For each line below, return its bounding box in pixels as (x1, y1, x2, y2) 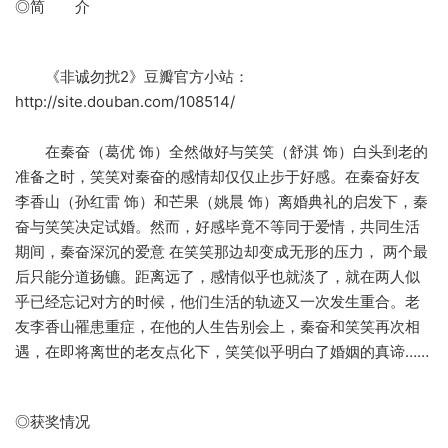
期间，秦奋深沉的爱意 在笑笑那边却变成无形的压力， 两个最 (15, 242, 428, 262)
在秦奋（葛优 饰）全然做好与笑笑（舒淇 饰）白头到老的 (15, 142, 428, 162)
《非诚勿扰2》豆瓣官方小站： (15, 67, 249, 87)
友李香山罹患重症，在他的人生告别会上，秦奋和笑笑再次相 (15, 317, 420, 337)
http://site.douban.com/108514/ (15, 92, 235, 112)
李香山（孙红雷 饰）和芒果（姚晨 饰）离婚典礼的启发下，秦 (15, 192, 428, 212)
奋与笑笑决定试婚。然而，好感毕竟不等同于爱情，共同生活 (15, 217, 420, 237)
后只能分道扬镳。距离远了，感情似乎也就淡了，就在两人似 (15, 267, 420, 287)
